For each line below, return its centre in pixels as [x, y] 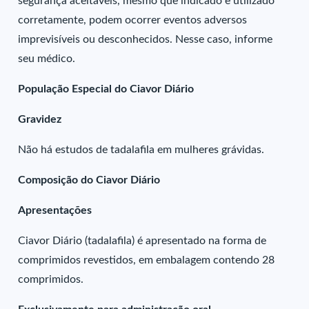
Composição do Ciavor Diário [89, 180]
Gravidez [40, 119]
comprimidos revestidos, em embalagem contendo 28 [147, 260]
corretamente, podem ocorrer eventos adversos [133, 20]
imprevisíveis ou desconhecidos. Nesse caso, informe [146, 39]
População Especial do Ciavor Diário [106, 89]
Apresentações [55, 210]
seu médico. [47, 59]
